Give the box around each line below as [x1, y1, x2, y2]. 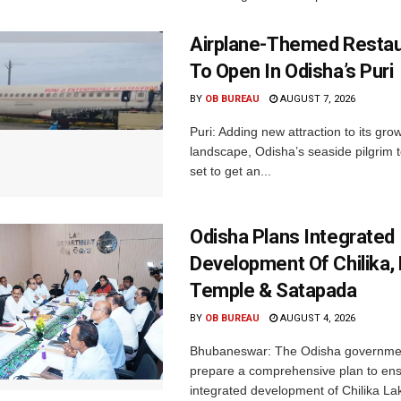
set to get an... [190, 163, 271, 178]
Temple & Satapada [190, 279, 357, 303]
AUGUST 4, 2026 [277, 312, 355, 325]
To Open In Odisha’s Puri [190, 59, 394, 82]
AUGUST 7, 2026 [277, 92, 355, 105]
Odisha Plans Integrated [190, 226, 395, 249]
